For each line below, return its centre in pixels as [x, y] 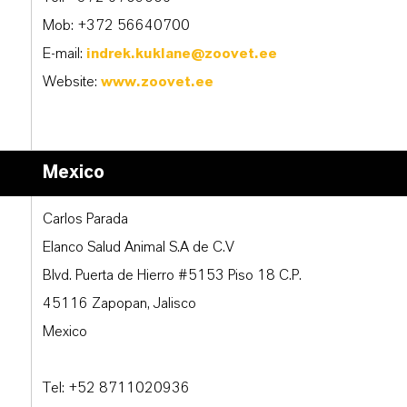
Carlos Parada [85, 219]
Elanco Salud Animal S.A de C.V [139, 248]
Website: [72, 82]
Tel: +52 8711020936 [116, 388]
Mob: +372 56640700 [116, 26]
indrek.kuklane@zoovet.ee [182, 54]
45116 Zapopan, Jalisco [119, 304]
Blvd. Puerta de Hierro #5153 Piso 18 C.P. [172, 276]
